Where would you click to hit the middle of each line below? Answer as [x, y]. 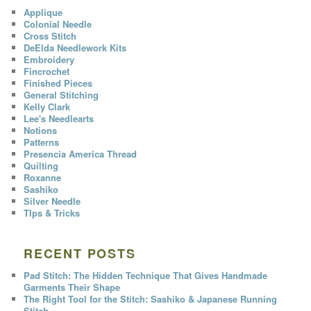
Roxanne [43, 178]
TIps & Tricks [52, 213]
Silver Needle [52, 201]
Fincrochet [47, 72]
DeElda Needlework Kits [75, 48]
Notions [41, 131]
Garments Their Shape [72, 287]
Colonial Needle [58, 24]
